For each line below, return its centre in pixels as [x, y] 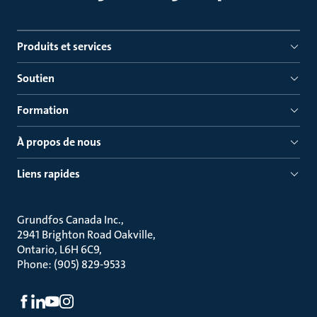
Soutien [36, 78]
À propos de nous [59, 142]
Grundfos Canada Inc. [69, 220]
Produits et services [64, 46]
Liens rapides [48, 174]
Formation [43, 110]
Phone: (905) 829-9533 [71, 264]
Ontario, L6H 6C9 [58, 249]
